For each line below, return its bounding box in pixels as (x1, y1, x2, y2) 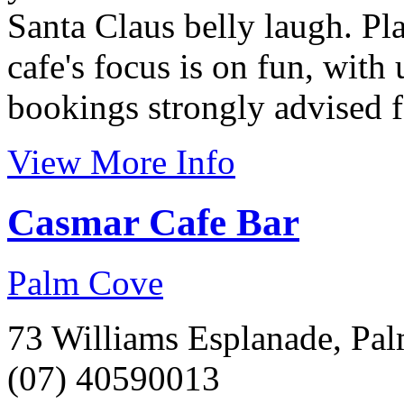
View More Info (7, 142, 235, 181)
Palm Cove (7, 262, 163, 302)
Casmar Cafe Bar (7, 200, 299, 243)
